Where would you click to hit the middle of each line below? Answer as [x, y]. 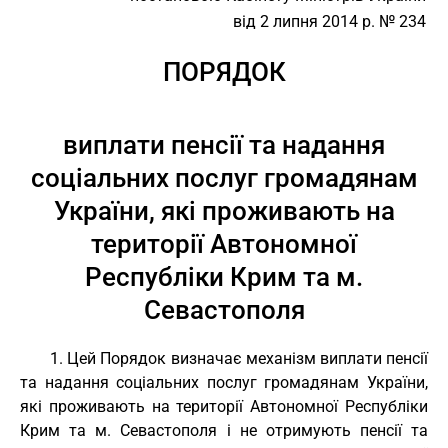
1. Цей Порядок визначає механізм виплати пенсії [239, 358]
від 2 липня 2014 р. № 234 [329, 21]
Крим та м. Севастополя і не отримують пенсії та [224, 430]
